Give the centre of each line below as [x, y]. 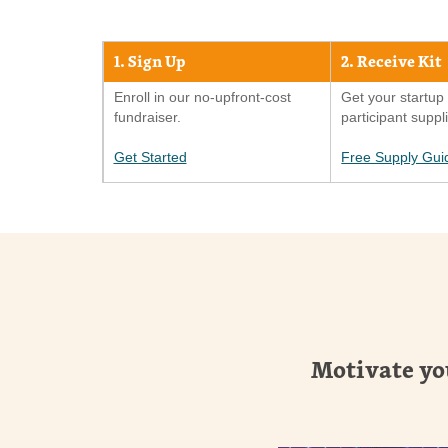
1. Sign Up [149, 61]
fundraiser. [147, 116]
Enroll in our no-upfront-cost [202, 96]
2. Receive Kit [392, 61]
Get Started [150, 156]
